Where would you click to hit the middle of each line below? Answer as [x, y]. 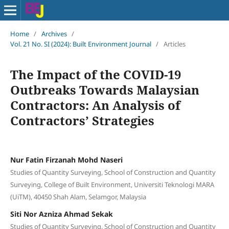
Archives [54, 33]
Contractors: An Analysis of [95, 105]
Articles [174, 44]
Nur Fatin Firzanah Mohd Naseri [66, 159]
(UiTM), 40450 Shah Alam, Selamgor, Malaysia [78, 197]
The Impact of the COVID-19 [95, 74]
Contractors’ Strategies [82, 120]
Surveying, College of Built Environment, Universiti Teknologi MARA [112, 184]
